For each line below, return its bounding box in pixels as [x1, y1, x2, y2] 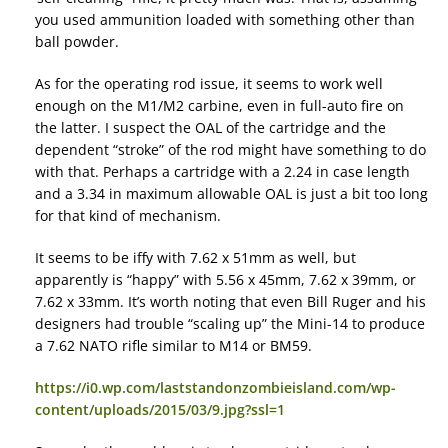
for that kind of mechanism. [35, 206, 221, 226]
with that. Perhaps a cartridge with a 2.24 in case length [35, 162, 410, 182]
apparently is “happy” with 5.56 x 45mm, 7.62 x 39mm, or [35, 270, 416, 290]
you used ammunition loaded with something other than [35, 10, 415, 30]
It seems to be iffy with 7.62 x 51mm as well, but [35, 248, 356, 268]
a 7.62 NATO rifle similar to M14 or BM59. [35, 336, 312, 356]
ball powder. [35, 32, 119, 52]
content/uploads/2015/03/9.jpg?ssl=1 [35, 400, 285, 420]
